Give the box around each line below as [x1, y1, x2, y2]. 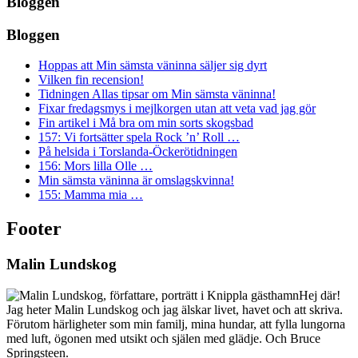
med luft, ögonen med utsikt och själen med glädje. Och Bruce [6, 331, 320, 345]
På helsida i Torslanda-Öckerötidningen [38, 145, 237, 159]
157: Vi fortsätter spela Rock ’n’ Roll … [38, 130, 240, 145]
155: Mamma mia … [38, 188, 143, 202]
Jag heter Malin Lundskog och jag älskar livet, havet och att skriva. [6, 302, 343, 316]
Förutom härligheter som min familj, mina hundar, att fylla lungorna [6, 316, 345, 331]
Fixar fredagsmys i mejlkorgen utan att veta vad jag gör [38, 101, 316, 116]
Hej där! [299, 288, 340, 302]
